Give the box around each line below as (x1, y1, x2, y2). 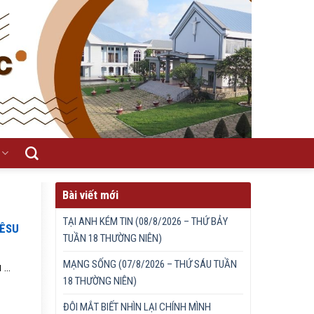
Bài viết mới (62, 188, 119, 202)
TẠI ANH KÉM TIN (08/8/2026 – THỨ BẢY (63, 215, 228, 228)
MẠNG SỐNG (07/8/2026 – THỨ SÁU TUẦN (63, 258, 238, 271)
